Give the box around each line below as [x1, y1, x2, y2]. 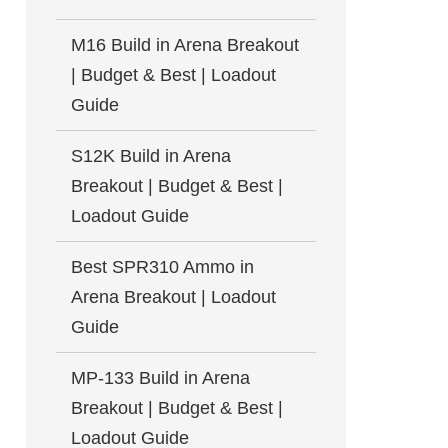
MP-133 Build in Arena [71, 368, 250, 388]
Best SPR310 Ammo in [71, 257, 254, 277]
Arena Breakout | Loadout [71, 287, 276, 307]
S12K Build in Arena [71, 146, 231, 166]
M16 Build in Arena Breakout [71, 35, 299, 55]
